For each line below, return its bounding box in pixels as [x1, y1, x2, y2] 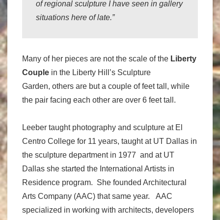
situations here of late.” [36, 13, 114, 22]
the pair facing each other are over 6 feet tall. [22, 96, 176, 104]
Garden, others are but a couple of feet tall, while [22, 82, 190, 90]
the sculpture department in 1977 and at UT [22, 151, 174, 159]
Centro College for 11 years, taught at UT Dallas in [22, 137, 197, 145]
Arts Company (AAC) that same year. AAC [22, 192, 172, 200]
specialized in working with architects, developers [22, 206, 194, 214]
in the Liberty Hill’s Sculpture [49, 68, 151, 77]
